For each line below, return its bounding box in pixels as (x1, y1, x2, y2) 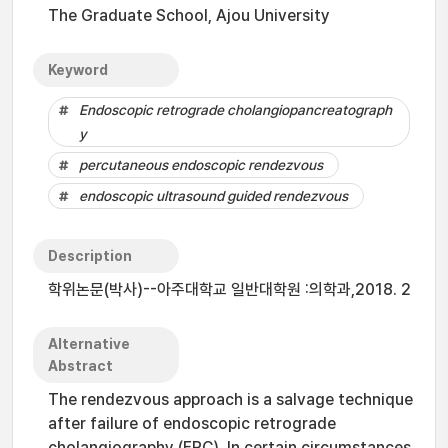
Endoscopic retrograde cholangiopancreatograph (79, 102, 392, 118)
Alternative (48, 336, 130, 352)
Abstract (48, 358, 113, 374)
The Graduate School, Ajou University (48, 6, 330, 25)
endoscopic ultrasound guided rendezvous (79, 188, 348, 204)
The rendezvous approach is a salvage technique (48, 390, 413, 409)
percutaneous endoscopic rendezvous (79, 157, 323, 173)
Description (48, 248, 132, 264)
